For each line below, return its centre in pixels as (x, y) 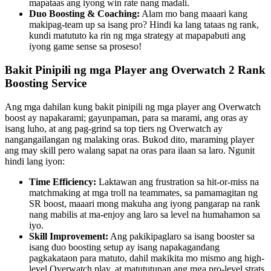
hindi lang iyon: (35, 161)
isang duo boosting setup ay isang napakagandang (124, 247)
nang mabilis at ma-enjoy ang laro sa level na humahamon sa (145, 214)
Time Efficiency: (63, 181)
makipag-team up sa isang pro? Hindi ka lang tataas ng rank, (144, 25)
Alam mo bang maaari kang (194, 14)
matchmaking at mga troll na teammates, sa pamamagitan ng (143, 192)
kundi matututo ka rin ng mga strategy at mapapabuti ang (137, 36)
